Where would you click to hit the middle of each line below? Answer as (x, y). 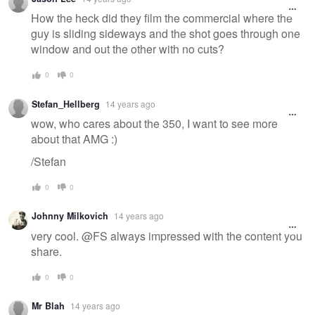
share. (48, 251)
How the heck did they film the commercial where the (162, 18)
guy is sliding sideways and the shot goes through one (166, 34)
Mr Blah (48, 306)
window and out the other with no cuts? (128, 49)
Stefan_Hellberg (66, 104)
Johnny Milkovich (70, 216)
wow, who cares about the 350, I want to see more (154, 124)
